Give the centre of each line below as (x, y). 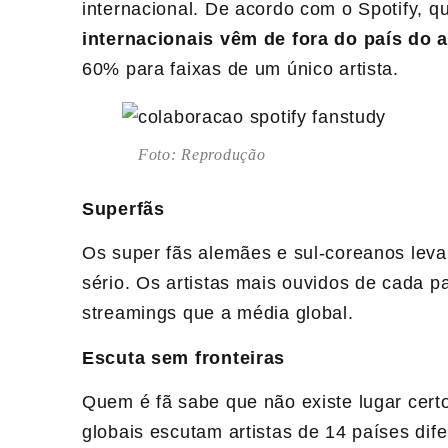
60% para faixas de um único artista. (240, 68)
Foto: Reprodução (202, 154)
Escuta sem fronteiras (184, 357)
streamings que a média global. (218, 313)
